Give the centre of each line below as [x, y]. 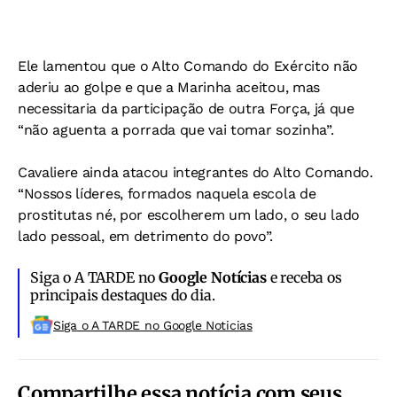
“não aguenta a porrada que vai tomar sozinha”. [176, 129]
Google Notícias [213, 277]
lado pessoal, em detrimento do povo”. [146, 236]
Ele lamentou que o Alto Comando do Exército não [188, 66]
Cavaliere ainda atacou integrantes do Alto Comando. [195, 172]
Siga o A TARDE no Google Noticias [153, 325]
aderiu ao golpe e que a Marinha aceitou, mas [169, 87]
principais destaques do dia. [123, 295]
